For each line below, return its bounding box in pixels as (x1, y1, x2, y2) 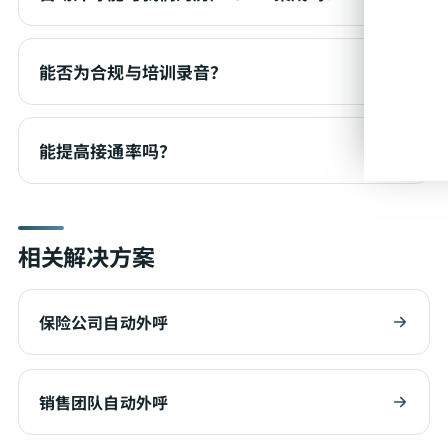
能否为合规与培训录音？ (39, 59, 228, 84)
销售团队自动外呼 (39, 390, 168, 414)
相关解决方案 (18, 239, 155, 273)
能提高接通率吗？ (39, 138, 176, 163)
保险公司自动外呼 (39, 310, 168, 334)
